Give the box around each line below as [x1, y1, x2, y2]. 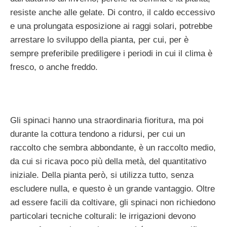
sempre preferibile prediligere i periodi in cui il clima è [10, 48, 212, 58]
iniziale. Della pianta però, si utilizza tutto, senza [10, 170, 194, 180]
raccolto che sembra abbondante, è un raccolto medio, [10, 142, 216, 153]
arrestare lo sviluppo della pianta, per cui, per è [10, 34, 188, 45]
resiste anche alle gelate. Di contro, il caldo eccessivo [10, 7, 215, 17]
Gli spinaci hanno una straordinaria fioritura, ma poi [10, 115, 204, 125]
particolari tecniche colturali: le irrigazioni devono [10, 211, 196, 221]
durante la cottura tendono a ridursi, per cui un [10, 129, 185, 139]
